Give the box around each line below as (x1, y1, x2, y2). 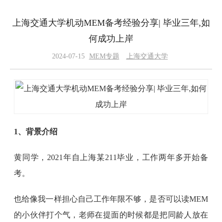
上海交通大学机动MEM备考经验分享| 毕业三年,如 (12, 18, 210, 28)
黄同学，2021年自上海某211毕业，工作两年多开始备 (14, 153, 208, 162)
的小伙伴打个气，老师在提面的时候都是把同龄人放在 (14, 211, 208, 219)
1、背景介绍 (14, 127, 58, 136)
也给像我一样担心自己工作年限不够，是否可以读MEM (14, 195, 208, 203)
